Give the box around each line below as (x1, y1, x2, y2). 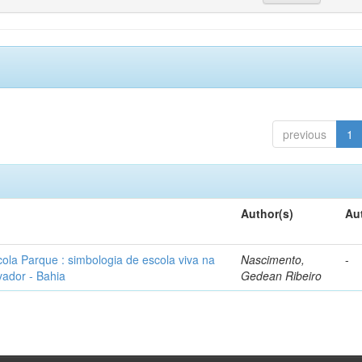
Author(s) (241, 205, 294, 221)
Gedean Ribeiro (241, 267, 322, 284)
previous (282, 126, 326, 142)
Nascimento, (241, 251, 305, 267)
